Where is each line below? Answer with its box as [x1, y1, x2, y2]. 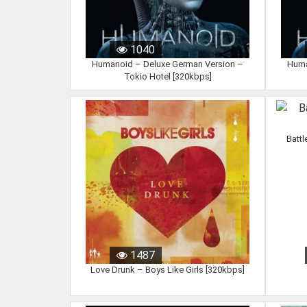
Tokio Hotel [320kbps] [123, 71, 212, 82]
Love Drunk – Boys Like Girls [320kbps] [90, 265, 245, 275]
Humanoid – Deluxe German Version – [92, 59, 243, 69]
